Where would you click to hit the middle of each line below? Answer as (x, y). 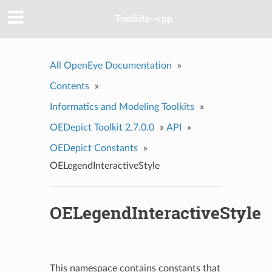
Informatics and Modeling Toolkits (122, 107)
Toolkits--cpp (144, 19)
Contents (69, 86)
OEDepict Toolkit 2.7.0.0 (102, 127)
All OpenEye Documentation (110, 65)
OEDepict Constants (93, 148)
